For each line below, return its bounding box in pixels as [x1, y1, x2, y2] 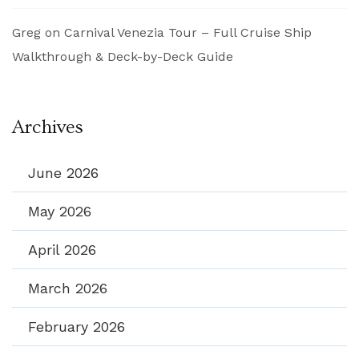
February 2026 [28, 317, 125, 335]
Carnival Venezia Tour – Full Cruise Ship [64, 24, 312, 40]
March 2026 [28, 279, 107, 296]
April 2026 [28, 240, 96, 258]
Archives [12, 115, 83, 138]
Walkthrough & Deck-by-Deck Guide [12, 48, 233, 64]
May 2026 [28, 202, 91, 220]
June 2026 [28, 163, 99, 181]
